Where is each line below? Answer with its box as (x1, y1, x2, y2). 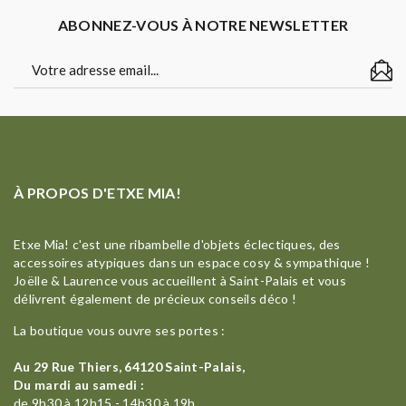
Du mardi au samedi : (14, 376, 144, 392)
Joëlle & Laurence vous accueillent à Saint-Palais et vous (14, 272, 347, 288)
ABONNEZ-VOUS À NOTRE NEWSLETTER (57, 15, 349, 34)
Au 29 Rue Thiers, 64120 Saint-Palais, (14, 358, 246, 374)
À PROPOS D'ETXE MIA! (14, 183, 181, 201)
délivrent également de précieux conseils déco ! (14, 290, 297, 306)
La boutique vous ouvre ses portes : (14, 322, 226, 338)
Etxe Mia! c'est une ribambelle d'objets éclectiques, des (14, 236, 341, 252)
